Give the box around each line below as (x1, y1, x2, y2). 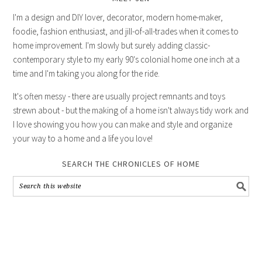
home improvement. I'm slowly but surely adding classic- (13, 40, 211, 51)
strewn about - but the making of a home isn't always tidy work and (13, 105, 249, 116)
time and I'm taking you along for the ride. (13, 68, 160, 80)
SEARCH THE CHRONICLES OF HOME (62, 158, 200, 170)
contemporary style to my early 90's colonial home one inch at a (13, 54, 240, 65)
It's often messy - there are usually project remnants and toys (13, 91, 226, 102)
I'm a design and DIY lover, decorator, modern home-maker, (13, 12, 223, 23)
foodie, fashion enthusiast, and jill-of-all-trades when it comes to (13, 26, 239, 37)
